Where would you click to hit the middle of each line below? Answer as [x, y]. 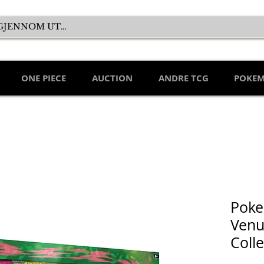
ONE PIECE [43, 78]
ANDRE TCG [183, 78]
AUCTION [112, 78]
